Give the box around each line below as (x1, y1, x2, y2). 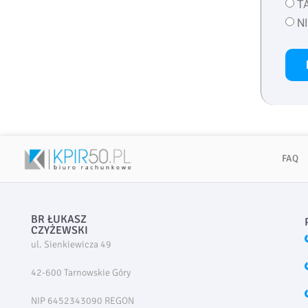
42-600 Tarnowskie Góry (31, 266, 131, 278)
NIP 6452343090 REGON (31, 294, 134, 307)
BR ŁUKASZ (31, 212, 87, 226)
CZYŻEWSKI (31, 223, 88, 237)
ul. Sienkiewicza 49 (31, 238, 111, 250)
